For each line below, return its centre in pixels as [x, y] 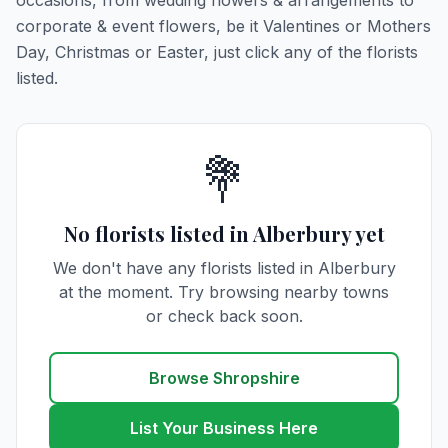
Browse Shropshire [224, 378]
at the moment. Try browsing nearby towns [224, 292]
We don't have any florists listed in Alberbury [224, 268]
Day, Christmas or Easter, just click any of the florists [217, 52]
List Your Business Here [224, 428]
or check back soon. [224, 316]
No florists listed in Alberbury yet [224, 233]
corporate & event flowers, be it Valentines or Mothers [223, 26]
